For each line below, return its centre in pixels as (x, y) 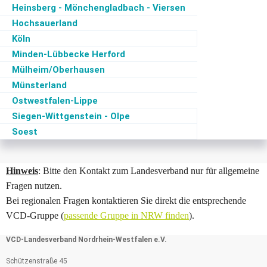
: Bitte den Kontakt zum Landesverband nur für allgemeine (149, 171)
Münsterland (39, 85)
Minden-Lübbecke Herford (69, 54)
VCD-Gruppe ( (35, 215)
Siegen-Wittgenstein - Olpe (71, 116)
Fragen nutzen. (34, 186)
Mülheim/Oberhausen (58, 70)
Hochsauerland (45, 23)
